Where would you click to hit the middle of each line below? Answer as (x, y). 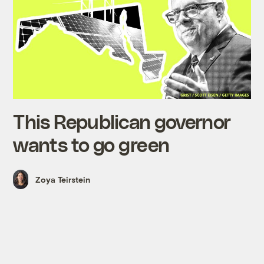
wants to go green (91, 144)
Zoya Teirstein (63, 179)
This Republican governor (122, 121)
